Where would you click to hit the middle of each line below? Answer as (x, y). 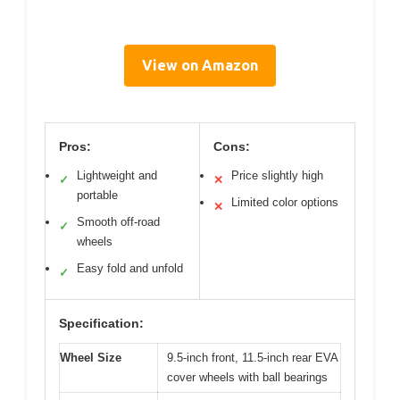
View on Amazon (200, 65)
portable (97, 195)
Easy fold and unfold (130, 268)
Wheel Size (91, 358)
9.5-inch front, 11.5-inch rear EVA (253, 358)
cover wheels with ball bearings (247, 377)
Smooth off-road (118, 222)
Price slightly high (277, 175)
